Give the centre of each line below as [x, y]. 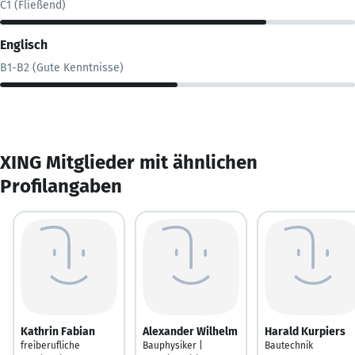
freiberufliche [50, 345]
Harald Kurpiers [305, 331]
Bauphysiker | [173, 345]
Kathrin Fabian [58, 331]
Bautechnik [289, 345]
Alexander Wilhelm [190, 331]
